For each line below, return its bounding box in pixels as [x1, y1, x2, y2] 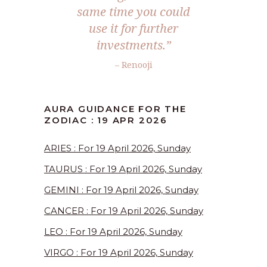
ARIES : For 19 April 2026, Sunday [44, 142, 191, 154]
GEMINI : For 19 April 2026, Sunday [44, 184, 198, 196]
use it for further [89, 20, 178, 37]
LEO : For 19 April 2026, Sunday [44, 226, 182, 238]
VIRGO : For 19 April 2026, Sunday [44, 247, 193, 259]
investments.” [96, 37, 171, 54]
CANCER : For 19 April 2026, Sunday [44, 205, 203, 217]
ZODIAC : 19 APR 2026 [44, 114, 168, 126]
